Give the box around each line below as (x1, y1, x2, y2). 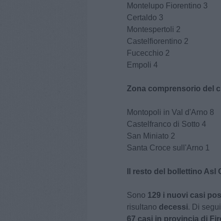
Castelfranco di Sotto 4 (127, 120, 206, 129)
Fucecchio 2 (127, 49, 170, 58)
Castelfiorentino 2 (127, 37, 188, 46)
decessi (159, 203, 188, 212)
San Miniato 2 (127, 132, 175, 141)
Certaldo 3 (127, 13, 163, 22)
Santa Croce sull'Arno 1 (127, 144, 210, 152)
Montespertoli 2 (127, 25, 181, 34)
